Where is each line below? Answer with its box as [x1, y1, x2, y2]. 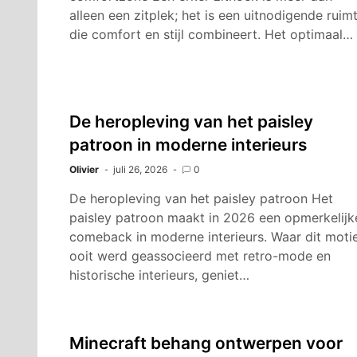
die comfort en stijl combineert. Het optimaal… [69, 26, 353, 42]
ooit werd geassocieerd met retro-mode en [69, 248, 331, 264]
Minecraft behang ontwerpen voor [69, 333, 343, 353]
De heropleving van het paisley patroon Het [69, 190, 333, 206]
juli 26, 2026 [113, 163, 167, 175]
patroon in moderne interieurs [69, 135, 307, 155]
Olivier [69, 163, 99, 175]
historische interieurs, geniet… [69, 267, 249, 283]
